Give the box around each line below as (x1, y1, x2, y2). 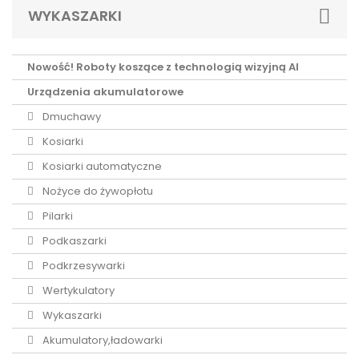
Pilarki (40, 208, 73, 224)
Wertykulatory (40, 283, 115, 298)
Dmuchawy (40, 109, 101, 124)
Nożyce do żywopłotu (40, 184, 153, 199)
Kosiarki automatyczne (40, 159, 162, 174)
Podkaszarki (40, 233, 107, 248)
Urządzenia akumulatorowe (27, 84, 184, 99)
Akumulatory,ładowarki (40, 333, 163, 348)
